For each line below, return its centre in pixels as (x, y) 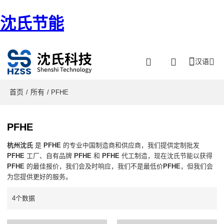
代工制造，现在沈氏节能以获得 (166, 156)
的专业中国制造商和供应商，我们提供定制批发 (130, 145)
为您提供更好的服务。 (40, 177)
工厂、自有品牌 (49, 156)
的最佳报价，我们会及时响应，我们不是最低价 (94, 166)
